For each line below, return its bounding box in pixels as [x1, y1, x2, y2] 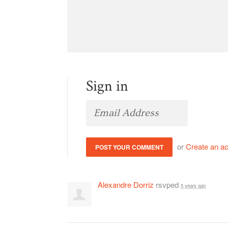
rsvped [154, 179, 181, 190]
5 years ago [181, 182, 206, 190]
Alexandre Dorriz [98, 179, 154, 190]
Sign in [86, 76, 128, 96]
